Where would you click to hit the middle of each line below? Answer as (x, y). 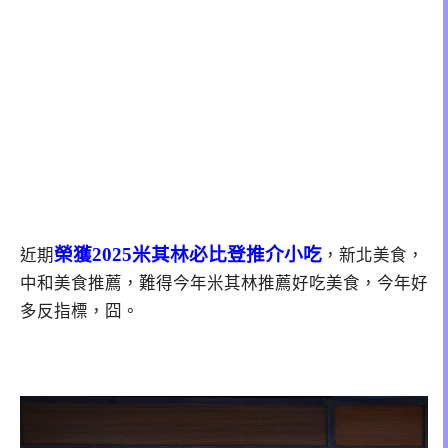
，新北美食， (373, 255)
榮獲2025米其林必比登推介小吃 (188, 254)
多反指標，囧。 (79, 311)
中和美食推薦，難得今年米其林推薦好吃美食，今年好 (224, 283)
